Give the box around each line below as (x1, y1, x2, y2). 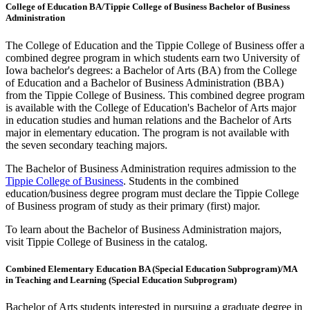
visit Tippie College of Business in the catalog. (6, 235, 208, 248)
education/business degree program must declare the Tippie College (6, 187, 299, 199)
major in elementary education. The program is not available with (6, 126, 289, 138)
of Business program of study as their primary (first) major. (6, 199, 260, 212)
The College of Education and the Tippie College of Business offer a (6, 39, 304, 51)
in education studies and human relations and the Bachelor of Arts (6, 113, 291, 126)
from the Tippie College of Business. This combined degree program (6, 89, 304, 101)
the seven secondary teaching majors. (6, 138, 167, 151)
